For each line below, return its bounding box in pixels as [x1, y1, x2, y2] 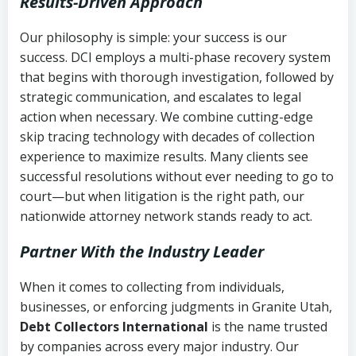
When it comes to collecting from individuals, [20, 277, 284, 296]
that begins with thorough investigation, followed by [20, 68, 334, 86]
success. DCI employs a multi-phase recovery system [20, 48, 331, 66]
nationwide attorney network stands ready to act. [20, 207, 312, 225]
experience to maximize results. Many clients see [20, 147, 308, 165]
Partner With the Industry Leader [20, 240, 264, 262]
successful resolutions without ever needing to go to [20, 167, 334, 185]
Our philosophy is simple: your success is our [20, 28, 287, 46]
